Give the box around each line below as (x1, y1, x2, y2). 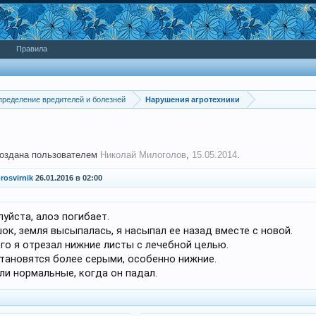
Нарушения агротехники (145, 95, 240, 104)
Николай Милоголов (100, 150, 186, 160)
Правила (16, 44, 47, 53)
